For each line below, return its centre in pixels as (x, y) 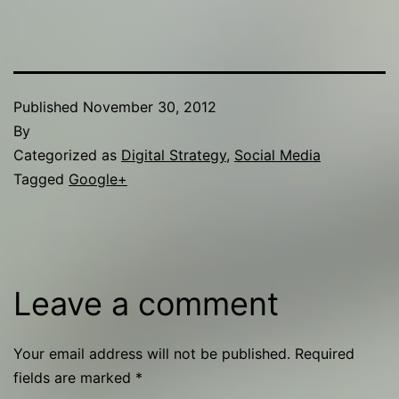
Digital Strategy (174, 155)
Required (325, 354)
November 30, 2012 (150, 107)
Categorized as (67, 155)
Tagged (41, 179)
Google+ (98, 179)
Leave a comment (146, 304)
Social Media (277, 155)
